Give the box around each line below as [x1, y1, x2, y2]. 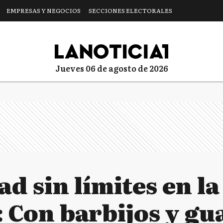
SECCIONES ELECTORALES [89, 6, 172, 15]
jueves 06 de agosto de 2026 [60, 62, 168, 74]
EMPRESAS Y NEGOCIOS [6, 6, 81, 15]
